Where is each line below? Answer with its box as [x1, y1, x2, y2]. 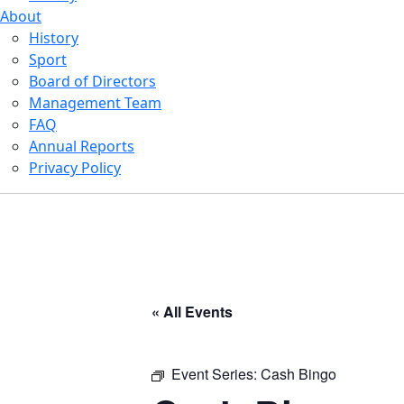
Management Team [29, 93, 161, 113]
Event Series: [171, 363, 261, 384]
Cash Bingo [261, 363, 336, 384]
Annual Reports [29, 136, 134, 156]
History [29, 28, 78, 48]
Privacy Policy [29, 158, 121, 178]
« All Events [151, 301, 233, 322]
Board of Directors [29, 71, 156, 91]
